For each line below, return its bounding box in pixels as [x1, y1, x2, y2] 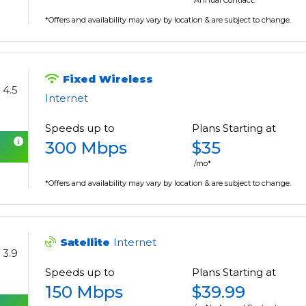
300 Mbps [45, 138, 128, 158]
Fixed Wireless [63, 72, 154, 86]
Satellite [60, 236, 114, 249]
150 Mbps [45, 282, 124, 303]
